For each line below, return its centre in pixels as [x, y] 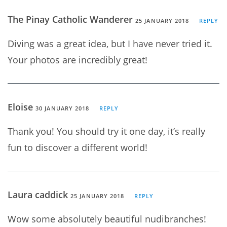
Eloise [22, 107]
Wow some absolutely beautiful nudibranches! [107, 219]
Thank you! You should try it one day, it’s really [106, 131]
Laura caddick [39, 194]
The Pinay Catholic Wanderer [71, 19]
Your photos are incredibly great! [78, 60]
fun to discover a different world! [78, 147]
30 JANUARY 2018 [63, 108]
